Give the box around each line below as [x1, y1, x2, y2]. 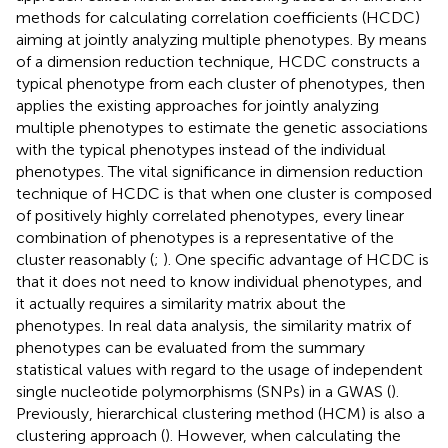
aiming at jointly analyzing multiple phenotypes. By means [16, 29, 427, 49]
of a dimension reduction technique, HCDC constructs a [16, 51, 420, 71]
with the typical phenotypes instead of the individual [16, 139, 386, 159]
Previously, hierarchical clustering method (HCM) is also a [16, 403, 425, 423]
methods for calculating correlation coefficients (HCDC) [16, 7, 420, 27]
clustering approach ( [16, 425, 165, 445]
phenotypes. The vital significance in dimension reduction [16, 161, 423, 181]
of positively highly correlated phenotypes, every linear [16, 205, 404, 225]
